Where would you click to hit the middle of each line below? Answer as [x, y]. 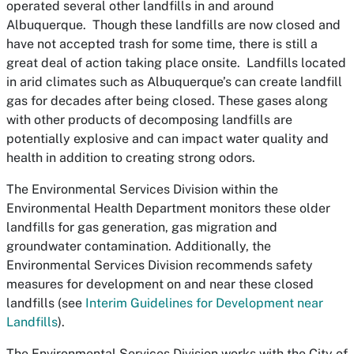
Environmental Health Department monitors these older [168, 208]
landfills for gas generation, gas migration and [142, 227]
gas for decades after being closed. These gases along [167, 100]
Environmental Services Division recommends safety [160, 265]
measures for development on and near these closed [160, 284]
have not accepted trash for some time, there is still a [162, 43]
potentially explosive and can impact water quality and [168, 138]
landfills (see [46, 303]
